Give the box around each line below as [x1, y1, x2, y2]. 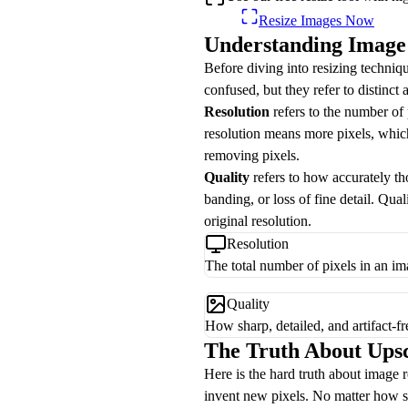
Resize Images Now [259, 13, 374, 28]
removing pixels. [204, 148, 300, 163]
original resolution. [204, 213, 311, 229]
